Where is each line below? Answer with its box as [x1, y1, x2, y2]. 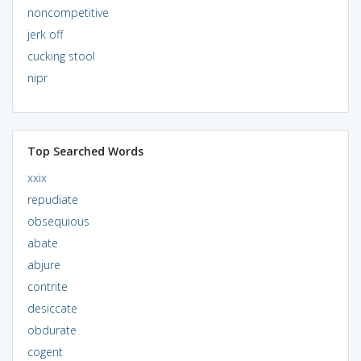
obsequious [27, 213, 89, 229]
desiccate [27, 300, 77, 316]
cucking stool [27, 48, 95, 64]
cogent [27, 343, 63, 359]
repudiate [27, 191, 78, 207]
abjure [27, 256, 60, 272]
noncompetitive [27, 4, 109, 20]
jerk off [27, 26, 63, 42]
